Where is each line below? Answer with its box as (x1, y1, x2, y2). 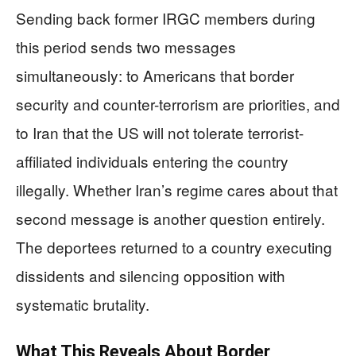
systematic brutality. (16, 293, 149, 315)
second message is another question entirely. (16, 207, 325, 230)
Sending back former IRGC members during (16, 7, 315, 29)
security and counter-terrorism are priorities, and (16, 93, 340, 115)
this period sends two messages (16, 36, 236, 58)
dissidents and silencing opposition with (16, 265, 285, 287)
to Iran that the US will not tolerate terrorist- (16, 122, 304, 144)
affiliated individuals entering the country (16, 150, 288, 172)
